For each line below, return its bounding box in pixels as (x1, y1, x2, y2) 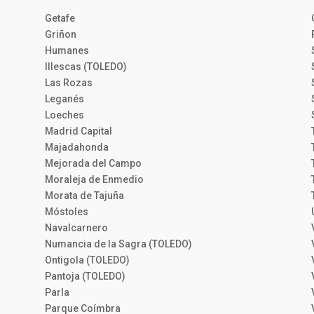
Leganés (44, 93, 84, 105)
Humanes (44, 45, 89, 57)
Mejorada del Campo (44, 158, 142, 170)
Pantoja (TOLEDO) (44, 271, 125, 282)
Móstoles (44, 206, 88, 218)
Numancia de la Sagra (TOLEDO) (44, 238, 192, 250)
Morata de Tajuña (44, 190, 124, 202)
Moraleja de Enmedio (44, 174, 144, 186)
